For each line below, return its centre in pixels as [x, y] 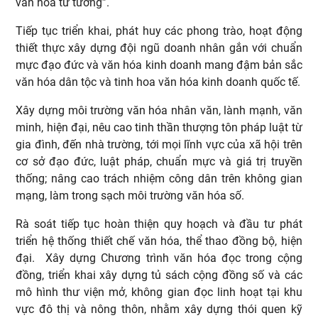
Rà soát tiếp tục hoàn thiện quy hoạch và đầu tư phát [159, 224]
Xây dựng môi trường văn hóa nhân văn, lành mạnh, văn [159, 110]
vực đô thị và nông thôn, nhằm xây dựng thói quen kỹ [159, 309]
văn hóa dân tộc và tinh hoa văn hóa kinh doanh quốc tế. [158, 82]
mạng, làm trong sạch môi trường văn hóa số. [132, 195]
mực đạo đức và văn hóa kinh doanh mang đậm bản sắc [159, 65]
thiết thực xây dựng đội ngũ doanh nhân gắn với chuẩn [159, 48]
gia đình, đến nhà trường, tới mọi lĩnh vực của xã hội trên [159, 144]
